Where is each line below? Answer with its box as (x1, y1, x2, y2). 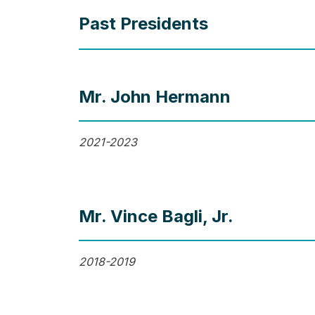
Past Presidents (78, 13, 208, 34)
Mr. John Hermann (78, 86, 231, 108)
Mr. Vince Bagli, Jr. (78, 206, 233, 227)
